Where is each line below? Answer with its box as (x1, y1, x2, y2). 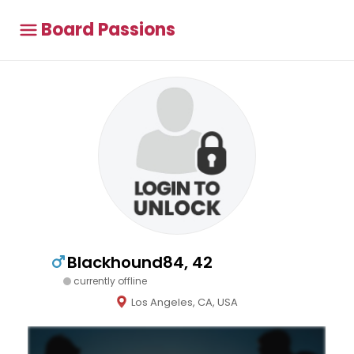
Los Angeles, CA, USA (130, 295, 238, 310)
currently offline (73, 274, 147, 288)
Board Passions (41, 17, 175, 42)
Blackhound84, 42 (67, 251, 213, 273)
